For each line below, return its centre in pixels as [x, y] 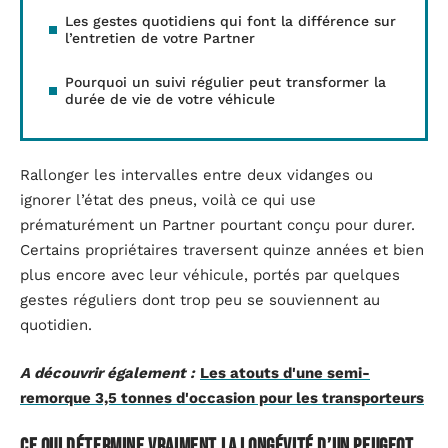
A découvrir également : [107, 372]
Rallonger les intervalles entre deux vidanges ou [196, 175]
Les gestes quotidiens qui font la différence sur [230, 20]
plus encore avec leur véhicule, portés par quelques [210, 275]
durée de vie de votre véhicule [170, 98]
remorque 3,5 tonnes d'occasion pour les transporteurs [222, 397]
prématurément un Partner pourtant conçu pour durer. [217, 225]
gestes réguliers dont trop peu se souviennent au [200, 300]
